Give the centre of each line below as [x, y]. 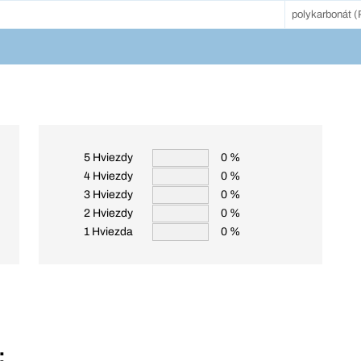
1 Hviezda [108, 232]
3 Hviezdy [108, 195]
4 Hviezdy [108, 176]
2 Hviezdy [108, 214]
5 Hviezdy [108, 158]
